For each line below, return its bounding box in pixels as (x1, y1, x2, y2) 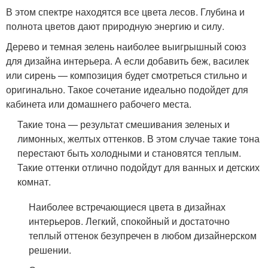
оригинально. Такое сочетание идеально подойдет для (6, 83, 248, 97)
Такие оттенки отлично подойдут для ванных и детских (17, 160, 260, 175)
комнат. (17, 175, 51, 189)
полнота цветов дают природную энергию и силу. (6, 19, 224, 33)
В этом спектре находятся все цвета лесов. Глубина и (6, 5, 245, 19)
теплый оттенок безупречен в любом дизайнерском (29, 229, 257, 243)
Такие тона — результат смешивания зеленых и (17, 117, 230, 132)
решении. (29, 243, 72, 257)
